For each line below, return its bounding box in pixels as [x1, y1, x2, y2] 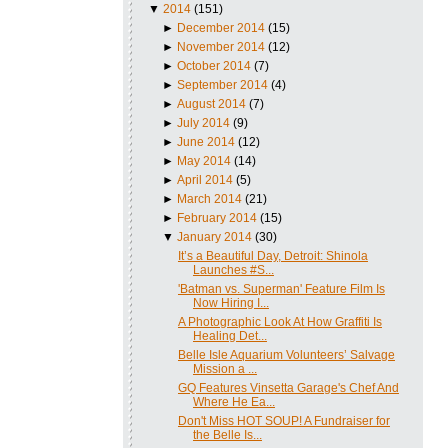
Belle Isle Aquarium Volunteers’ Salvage [177, 347, 395, 362]
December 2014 [177, 20, 266, 35]
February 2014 [177, 210, 258, 225]
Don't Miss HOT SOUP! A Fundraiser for [177, 413, 390, 428]
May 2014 [177, 153, 232, 168]
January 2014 [177, 229, 253, 244]
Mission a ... [192, 361, 257, 376]
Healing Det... [192, 328, 267, 343]
